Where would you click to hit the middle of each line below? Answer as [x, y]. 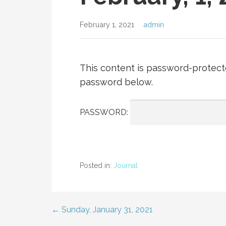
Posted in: [97, 165]
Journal [126, 165]
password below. [116, 82]
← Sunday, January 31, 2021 [102, 210]
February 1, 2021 [107, 24]
